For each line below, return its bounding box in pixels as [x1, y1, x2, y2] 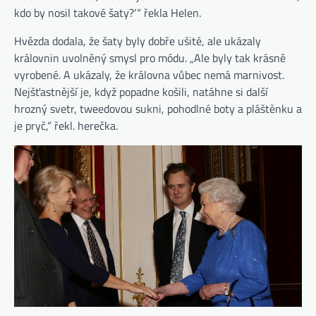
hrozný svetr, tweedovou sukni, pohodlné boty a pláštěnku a [14, 99, 302, 117]
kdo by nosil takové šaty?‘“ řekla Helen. [14, 4, 201, 21]
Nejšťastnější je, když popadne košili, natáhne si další [14, 83, 268, 100]
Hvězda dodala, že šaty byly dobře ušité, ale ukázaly [14, 32, 261, 49]
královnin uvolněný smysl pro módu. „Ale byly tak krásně [14, 49, 286, 66]
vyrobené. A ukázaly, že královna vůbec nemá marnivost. [14, 66, 284, 83]
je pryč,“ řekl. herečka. [14, 116, 118, 134]
